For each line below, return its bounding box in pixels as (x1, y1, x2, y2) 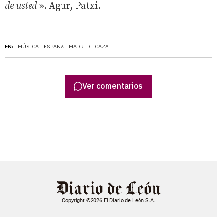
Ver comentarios (82, 81, 143, 91)
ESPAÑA (44, 43, 64, 50)
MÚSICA (18, 43, 39, 50)
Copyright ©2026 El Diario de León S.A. (62, 197, 155, 203)
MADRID (69, 43, 90, 50)
